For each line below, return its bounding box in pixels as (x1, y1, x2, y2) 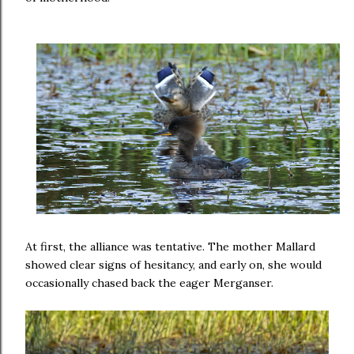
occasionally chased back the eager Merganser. (25, 276, 273, 291)
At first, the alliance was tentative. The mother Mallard (25, 239, 315, 254)
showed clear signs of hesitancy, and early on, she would (25, 258, 322, 273)
